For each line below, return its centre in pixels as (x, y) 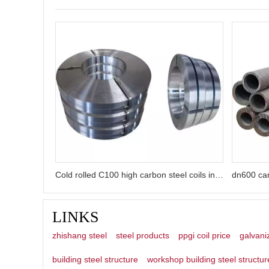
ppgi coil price (204, 235)
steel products (143, 235)
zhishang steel (80, 235)
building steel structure (95, 259)
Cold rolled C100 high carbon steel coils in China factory (219, 174)
